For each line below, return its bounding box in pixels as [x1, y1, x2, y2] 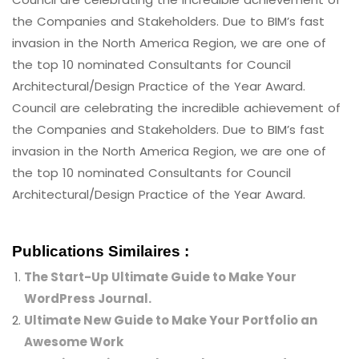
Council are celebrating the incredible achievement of [12, 99, 341, 116]
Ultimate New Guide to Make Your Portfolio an [24, 312, 317, 329]
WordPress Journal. [24, 290, 151, 307]
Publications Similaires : [12, 243, 189, 260]
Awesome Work [24, 333, 123, 350]
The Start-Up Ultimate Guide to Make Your [24, 268, 296, 285]
